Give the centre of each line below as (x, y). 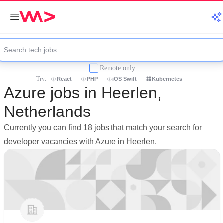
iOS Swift (125, 79)
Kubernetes (167, 79)
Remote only (117, 68)
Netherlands (47, 111)
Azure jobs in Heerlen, (83, 93)
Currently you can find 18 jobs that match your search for (103, 128)
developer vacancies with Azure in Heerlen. (80, 142)
